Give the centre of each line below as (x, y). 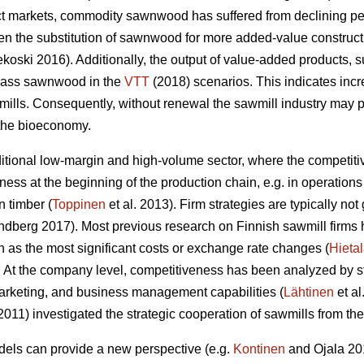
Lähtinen (309, 292)
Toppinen (79, 205)
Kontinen (259, 349)
